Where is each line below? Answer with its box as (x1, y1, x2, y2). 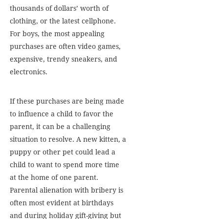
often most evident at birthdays (10, 199, 113, 207)
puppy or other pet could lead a (10, 148, 115, 156)
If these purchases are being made (10, 97, 124, 105)
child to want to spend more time (10, 161, 119, 169)
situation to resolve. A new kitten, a (10, 135, 126, 143)
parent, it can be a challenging (10, 123, 110, 131)
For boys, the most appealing (10, 30, 105, 38)
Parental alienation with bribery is (10, 186, 123, 194)
